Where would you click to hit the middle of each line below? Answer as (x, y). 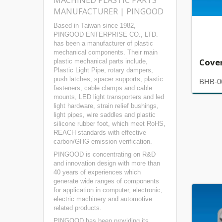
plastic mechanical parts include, (101, 61)
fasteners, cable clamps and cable (103, 88)
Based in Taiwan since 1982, (95, 26)
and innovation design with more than (107, 163)
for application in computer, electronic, (108, 190)
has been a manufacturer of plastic (103, 43)
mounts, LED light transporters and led (109, 97)
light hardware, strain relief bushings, (106, 106)
